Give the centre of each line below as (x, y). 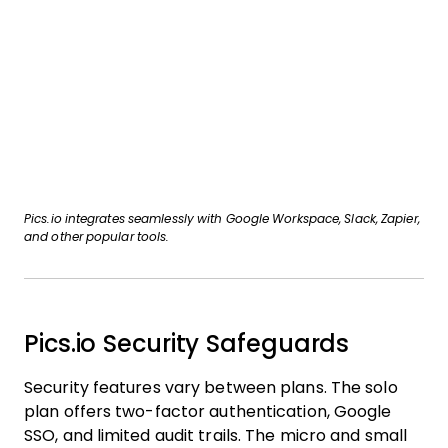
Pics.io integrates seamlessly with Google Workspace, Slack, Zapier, (222, 219)
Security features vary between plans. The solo (211, 387)
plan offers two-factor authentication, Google (208, 411)
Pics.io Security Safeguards (187, 343)
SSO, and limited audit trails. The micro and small (216, 435)
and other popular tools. (97, 237)
